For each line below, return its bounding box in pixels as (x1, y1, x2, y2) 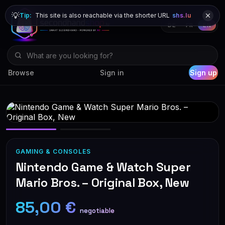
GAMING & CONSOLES (16, 148, 91, 155)
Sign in (100, 68, 124, 77)
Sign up (190, 68, 217, 77)
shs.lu (172, 12, 191, 19)
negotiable (80, 206, 115, 215)
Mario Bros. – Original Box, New (16, 175, 189, 190)
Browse (8, 68, 34, 77)
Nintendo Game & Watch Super (16, 159, 191, 175)
